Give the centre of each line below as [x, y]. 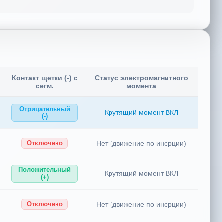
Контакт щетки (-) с [45, 80]
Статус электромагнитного [141, 80]
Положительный [45, 172]
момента [141, 88]
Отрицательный [45, 111]
